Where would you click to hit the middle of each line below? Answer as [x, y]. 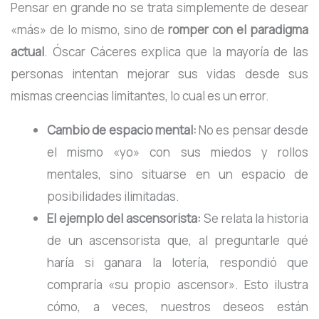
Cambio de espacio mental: [122, 130]
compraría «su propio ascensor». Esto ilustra [178, 285]
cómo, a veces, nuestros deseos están [178, 307]
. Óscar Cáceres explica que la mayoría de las [176, 52]
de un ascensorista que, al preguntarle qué [178, 241]
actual [27, 52]
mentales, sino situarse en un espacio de [178, 174]
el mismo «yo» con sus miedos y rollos [178, 152]
